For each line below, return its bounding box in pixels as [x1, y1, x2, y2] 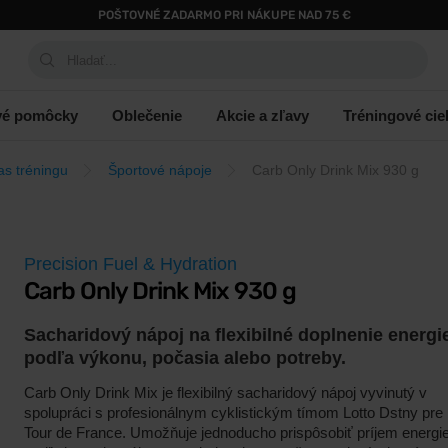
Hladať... [67, 52, 117, 68]
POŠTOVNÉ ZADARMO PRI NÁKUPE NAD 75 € [97, 8, 351, 22]
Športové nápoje [108, 162, 212, 178]
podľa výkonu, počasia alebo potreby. [24, 348, 346, 368]
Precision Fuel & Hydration [24, 254, 237, 274]
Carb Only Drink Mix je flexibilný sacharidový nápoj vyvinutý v [24, 384, 427, 401]
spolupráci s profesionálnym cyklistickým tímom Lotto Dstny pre [24, 404, 443, 421]
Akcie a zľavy [216, 106, 309, 124]
